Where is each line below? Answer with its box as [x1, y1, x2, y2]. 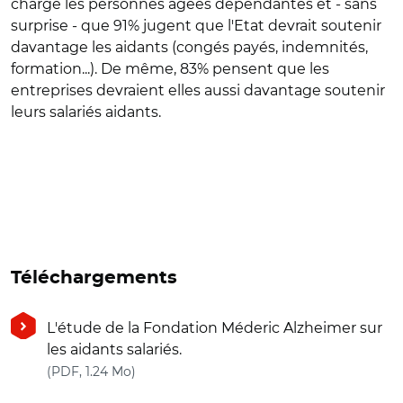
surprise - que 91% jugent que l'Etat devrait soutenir [11, 17, 381, 34]
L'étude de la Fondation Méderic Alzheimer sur [47, 319, 382, 336]
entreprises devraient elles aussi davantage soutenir [11, 82, 385, 99]
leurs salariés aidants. [11, 103, 161, 121]
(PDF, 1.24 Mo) [47, 363, 136, 380]
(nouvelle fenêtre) [135, 362, 263, 379]
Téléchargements [11, 269, 177, 287]
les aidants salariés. [47, 341, 182, 358]
